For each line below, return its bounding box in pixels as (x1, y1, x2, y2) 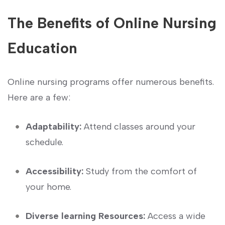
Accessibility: (26, 166, 83, 177)
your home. (26, 181, 71, 193)
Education (8, 39, 77, 57)
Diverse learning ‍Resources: (26, 210, 145, 222)
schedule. (26, 137, 63, 148)
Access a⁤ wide (145, 210, 205, 222)
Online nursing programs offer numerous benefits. (8, 76, 214, 88)
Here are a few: (8, 92, 70, 103)
